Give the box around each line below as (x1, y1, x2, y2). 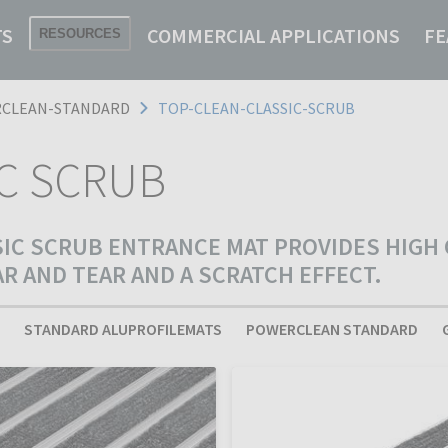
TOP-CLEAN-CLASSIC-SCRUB (158, 98, 355, 118)
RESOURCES (39, 26, 121, 41)
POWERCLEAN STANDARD (246, 319, 418, 340)
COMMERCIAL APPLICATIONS (147, 23, 400, 48)
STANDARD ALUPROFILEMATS (24, 319, 222, 340)
